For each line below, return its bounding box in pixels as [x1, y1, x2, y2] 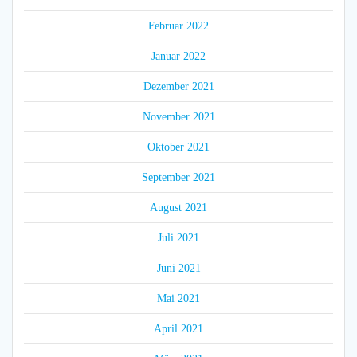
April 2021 [154, 323, 203, 335]
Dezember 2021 [143, 80, 214, 93]
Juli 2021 [158, 232, 199, 245]
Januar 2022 [151, 50, 206, 63]
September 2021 [142, 171, 215, 184]
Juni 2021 [156, 262, 201, 275]
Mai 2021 [157, 292, 200, 305]
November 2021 [142, 111, 215, 124]
